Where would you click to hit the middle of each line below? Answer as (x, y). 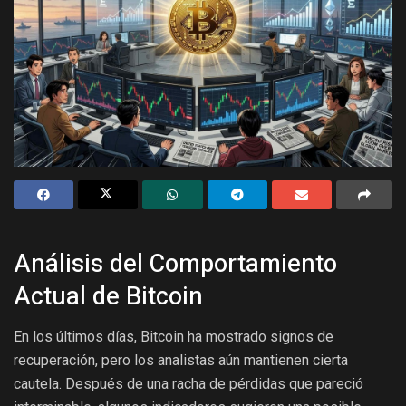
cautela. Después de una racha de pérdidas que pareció (188, 383)
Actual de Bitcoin (108, 297)
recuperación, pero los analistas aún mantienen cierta (181, 360)
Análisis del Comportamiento (175, 264)
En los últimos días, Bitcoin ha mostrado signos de (174, 336)
